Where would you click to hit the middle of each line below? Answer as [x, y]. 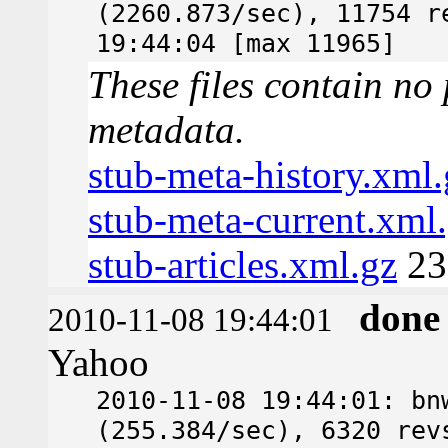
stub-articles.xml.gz [242, 264]
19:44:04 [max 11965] [246, 42]
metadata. [166, 129]
